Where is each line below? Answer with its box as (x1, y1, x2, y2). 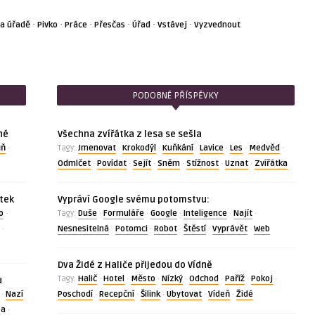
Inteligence (183, 208, 227, 219)
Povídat (96, 158, 127, 169)
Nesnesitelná (57, 224, 109, 234)
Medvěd (248, 143, 280, 153)
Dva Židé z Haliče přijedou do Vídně (57, 259, 212, 271)
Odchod (188, 274, 219, 284)
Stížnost (186, 158, 219, 169)
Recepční (98, 289, 134, 300)
